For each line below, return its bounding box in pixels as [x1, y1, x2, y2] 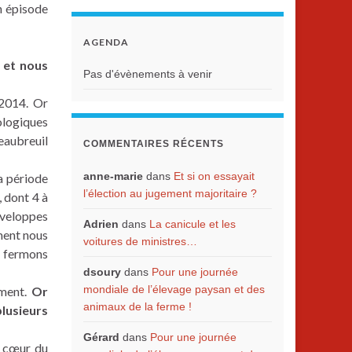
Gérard [83, 331, 119, 343]
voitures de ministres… [83, 235, 197, 247]
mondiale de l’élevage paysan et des [83, 283, 265, 295]
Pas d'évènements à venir [83, 68, 212, 80]
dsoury [83, 266, 121, 278]
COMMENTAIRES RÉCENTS [83, 138, 224, 149]
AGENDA [83, 36, 129, 48]
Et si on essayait [174, 170, 255, 182]
